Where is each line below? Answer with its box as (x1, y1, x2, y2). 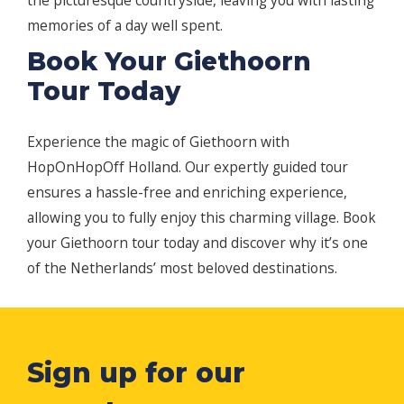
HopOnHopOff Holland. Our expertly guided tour (27, 157, 348, 178)
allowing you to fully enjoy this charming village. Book (27, 207, 376, 228)
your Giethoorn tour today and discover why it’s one (27, 233, 368, 253)
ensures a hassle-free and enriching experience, (27, 182, 347, 203)
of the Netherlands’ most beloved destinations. (27, 258, 337, 279)
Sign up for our (27, 356, 245, 390)
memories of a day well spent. (27, 15, 223, 36)
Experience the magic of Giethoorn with (27, 132, 289, 152)
